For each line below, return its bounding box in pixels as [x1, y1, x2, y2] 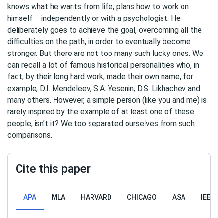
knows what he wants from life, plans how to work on [7, 2, 189, 11]
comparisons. [7, 130, 52, 140]
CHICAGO [127, 193, 157, 201]
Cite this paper [16, 162, 91, 176]
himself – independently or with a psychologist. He [7, 14, 181, 23]
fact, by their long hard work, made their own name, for [7, 72, 193, 81]
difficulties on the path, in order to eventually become [7, 37, 191, 46]
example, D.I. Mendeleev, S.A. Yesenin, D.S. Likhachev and [7, 84, 200, 93]
